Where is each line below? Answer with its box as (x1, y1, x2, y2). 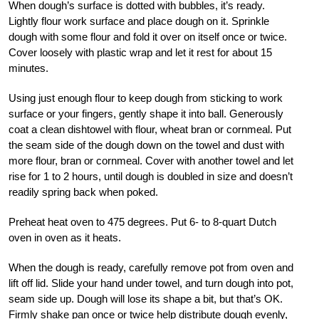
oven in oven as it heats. (9, 231, 121, 244)
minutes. (9, 61, 48, 74)
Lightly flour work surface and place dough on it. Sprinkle (9, 14, 269, 27)
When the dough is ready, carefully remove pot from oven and (9, 261, 293, 273)
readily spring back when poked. (9, 185, 158, 198)
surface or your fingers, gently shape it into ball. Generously (9, 107, 283, 120)
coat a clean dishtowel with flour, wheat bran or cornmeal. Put (9, 122, 291, 135)
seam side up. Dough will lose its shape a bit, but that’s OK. (9, 292, 283, 305)
